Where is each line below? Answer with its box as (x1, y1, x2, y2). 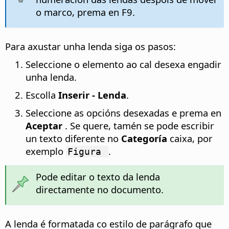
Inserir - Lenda (58, 88, 126, 102)
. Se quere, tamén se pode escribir (65, 119, 214, 132)
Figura (67, 146, 107, 157)
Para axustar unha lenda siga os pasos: (5, 40, 176, 53)
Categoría (121, 132, 170, 145)
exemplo (26, 145, 66, 158)
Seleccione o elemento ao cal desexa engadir (26, 58, 221, 71)
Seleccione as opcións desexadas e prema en (26, 106, 221, 120)
